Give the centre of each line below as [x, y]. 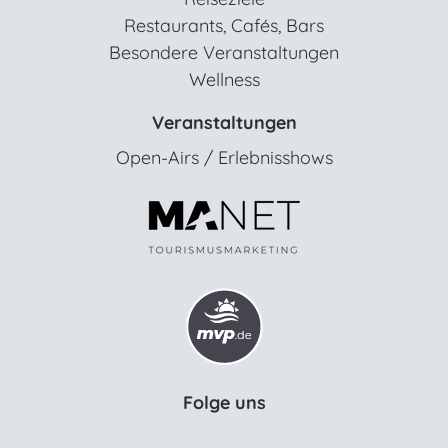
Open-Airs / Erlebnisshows [224, 157]
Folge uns [224, 402]
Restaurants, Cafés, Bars [224, 25]
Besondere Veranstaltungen [224, 52]
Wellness [224, 79]
